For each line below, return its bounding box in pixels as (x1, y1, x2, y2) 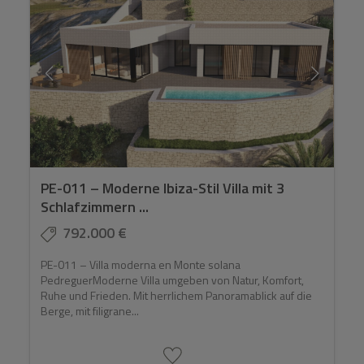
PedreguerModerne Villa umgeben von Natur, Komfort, (41, 271, 305, 289)
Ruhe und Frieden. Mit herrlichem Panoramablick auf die (41, 287, 313, 305)
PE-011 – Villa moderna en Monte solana (41, 256, 241, 274)
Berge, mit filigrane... (41, 302, 140, 320)
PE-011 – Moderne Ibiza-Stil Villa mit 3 (41, 177, 285, 200)
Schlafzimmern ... (41, 196, 149, 219)
